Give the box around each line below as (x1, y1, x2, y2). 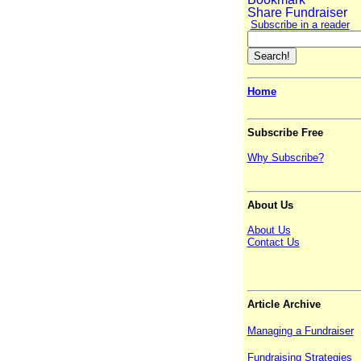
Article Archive (247, 298, 321, 311)
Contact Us (247, 236, 300, 249)
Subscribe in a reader (250, 19, 350, 31)
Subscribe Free (247, 127, 323, 139)
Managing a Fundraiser (247, 325, 354, 338)
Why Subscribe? (247, 151, 324, 164)
